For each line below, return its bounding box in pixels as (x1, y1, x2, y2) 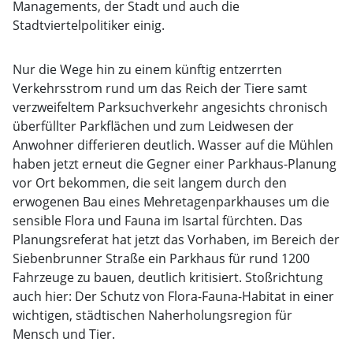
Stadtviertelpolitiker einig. (13, 17, 165, 34)
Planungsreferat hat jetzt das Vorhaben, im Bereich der (13, 231, 340, 248)
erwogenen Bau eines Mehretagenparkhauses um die (13, 193, 329, 210)
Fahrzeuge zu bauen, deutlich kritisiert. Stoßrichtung (13, 269, 323, 286)
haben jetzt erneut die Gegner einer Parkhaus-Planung (13, 155, 336, 173)
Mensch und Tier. (13, 325, 115, 343)
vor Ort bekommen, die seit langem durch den (13, 174, 287, 191)
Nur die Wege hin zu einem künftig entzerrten (13, 61, 282, 78)
